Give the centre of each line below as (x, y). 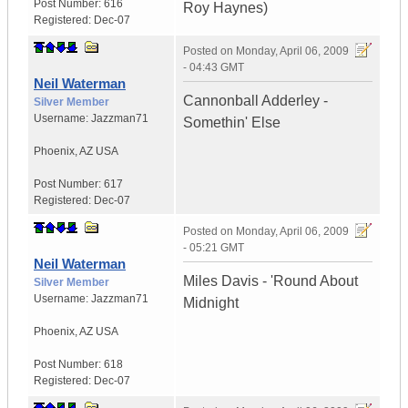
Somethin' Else (232, 123)
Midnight (211, 303)
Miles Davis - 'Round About (270, 281)
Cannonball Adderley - (255, 101)
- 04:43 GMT (214, 68)
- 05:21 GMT (214, 248)
